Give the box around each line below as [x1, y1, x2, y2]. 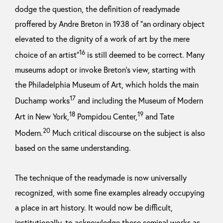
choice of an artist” [15, 50, 79, 60]
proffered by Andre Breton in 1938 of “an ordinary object [15, 18, 205, 29]
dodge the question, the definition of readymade [15, 3, 180, 14]
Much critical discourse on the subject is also [50, 128, 205, 138]
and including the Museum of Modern [76, 96, 203, 106]
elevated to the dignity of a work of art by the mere [15, 33, 190, 44]
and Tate [143, 111, 174, 122]
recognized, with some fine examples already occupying [15, 188, 205, 198]
